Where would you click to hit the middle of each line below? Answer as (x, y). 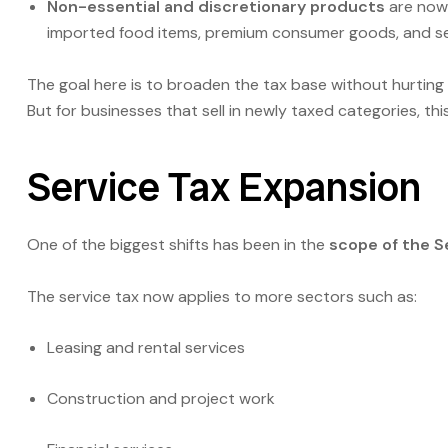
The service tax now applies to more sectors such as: (222, 296)
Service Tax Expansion (224, 187)
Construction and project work (161, 399)
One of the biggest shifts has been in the (178, 244)
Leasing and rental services (146, 348)
